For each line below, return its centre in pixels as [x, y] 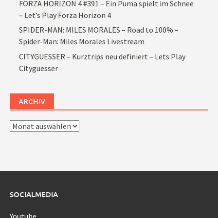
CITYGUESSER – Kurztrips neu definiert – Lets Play [102, 56]
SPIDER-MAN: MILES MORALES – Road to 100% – [99, 30]
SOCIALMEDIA [34, 194]
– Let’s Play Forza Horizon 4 [65, 15]
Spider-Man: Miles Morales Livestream [82, 42]
